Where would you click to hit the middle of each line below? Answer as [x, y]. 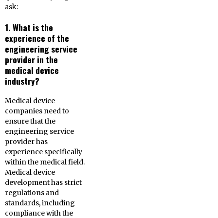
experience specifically [44, 152]
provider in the [31, 59]
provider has [26, 142]
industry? [22, 81]
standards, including [40, 203]
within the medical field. [45, 162]
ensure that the [30, 121]
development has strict [43, 182]
